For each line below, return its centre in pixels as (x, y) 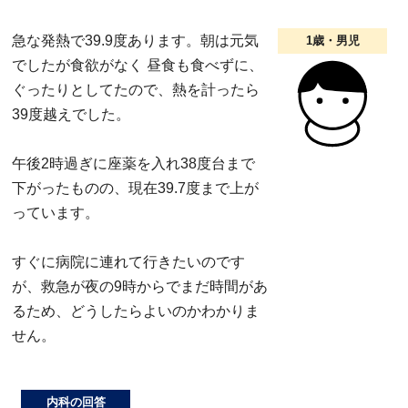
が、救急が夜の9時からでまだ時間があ (140, 286)
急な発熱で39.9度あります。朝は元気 (135, 40)
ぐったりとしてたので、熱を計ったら (136, 89)
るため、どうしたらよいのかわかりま (136, 311)
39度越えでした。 (71, 114)
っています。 (56, 212)
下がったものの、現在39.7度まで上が (135, 188)
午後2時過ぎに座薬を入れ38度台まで (133, 163)
